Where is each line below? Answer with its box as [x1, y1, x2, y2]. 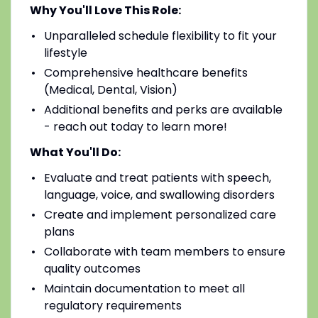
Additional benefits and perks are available [43, 101, 283, 118]
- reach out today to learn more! [43, 118, 227, 135]
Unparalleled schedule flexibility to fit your [43, 27, 277, 44]
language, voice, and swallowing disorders [43, 186, 275, 203]
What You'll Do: [29, 143, 121, 160]
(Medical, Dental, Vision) [43, 81, 177, 98]
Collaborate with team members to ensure [43, 243, 285, 260]
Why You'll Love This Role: [29, 1, 181, 18]
